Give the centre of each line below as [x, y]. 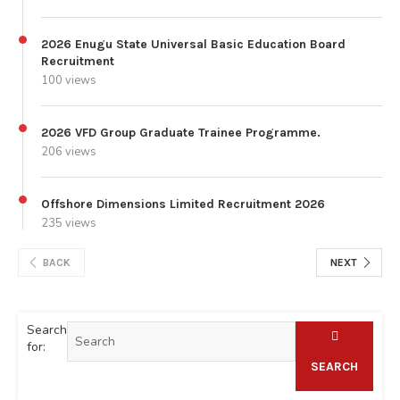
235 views [69, 223]
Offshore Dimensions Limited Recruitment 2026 [183, 204]
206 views [69, 151]
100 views [69, 80]
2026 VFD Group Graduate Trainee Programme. [181, 132]
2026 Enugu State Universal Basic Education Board [193, 44]
